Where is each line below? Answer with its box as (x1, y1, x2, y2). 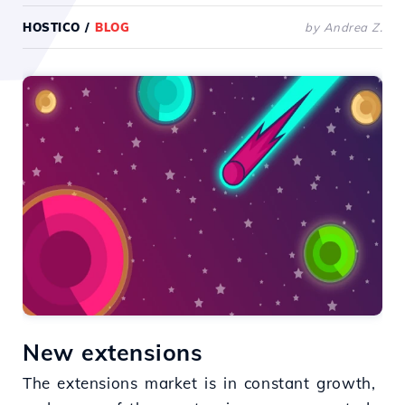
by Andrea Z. (305, 20, 382, 34)
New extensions (23, 338, 202, 367)
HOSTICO (23, 20, 80, 34)
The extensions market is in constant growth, (23, 373, 376, 393)
